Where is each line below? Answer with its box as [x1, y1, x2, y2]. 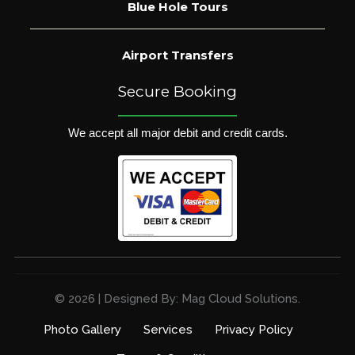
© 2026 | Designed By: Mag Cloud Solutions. [55, 291, 300, 306]
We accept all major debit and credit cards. [67, 125, 288, 139]
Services [143, 322, 193, 337]
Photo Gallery [43, 322, 121, 337]
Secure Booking [118, 82, 237, 101]
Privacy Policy [214, 322, 293, 337]
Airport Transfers [121, 47, 234, 63]
